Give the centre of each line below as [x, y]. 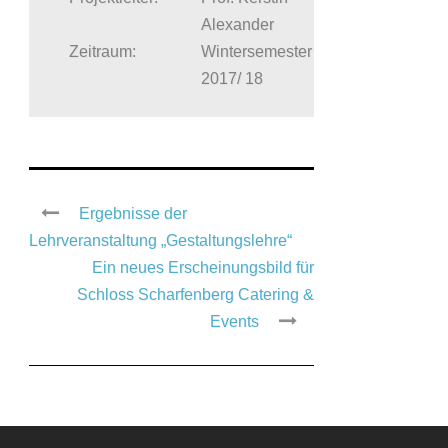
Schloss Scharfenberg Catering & [195, 295]
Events [234, 322]
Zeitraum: [102, 52]
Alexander [237, 25]
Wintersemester [256, 52]
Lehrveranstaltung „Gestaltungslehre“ [160, 241]
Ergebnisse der [133, 214]
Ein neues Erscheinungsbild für [203, 268]
